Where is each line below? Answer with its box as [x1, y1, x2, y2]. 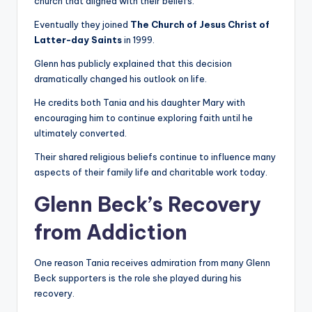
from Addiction [34, 219, 187, 246]
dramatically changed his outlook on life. [34, 73, 207, 85]
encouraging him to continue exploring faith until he [34, 112, 253, 124]
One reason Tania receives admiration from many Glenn [34, 257, 270, 269]
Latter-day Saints [34, 34, 122, 46]
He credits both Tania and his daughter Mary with [34, 97, 245, 109]
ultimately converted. [34, 127, 127, 139]
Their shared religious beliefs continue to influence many [34, 151, 276, 163]
